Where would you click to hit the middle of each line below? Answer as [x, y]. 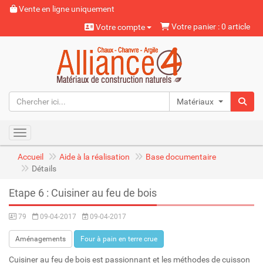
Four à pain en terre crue [119, 239]
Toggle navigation [52, 134]
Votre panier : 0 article [210, 26]
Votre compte [120, 27]
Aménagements [41, 239]
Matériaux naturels [211, 102]
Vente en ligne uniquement [66, 9]
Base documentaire [181, 157]
